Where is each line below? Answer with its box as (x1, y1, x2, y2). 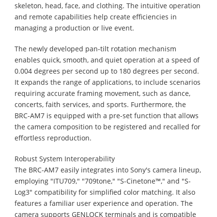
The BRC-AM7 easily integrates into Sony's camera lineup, (15, 165, 201, 174)
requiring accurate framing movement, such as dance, (15, 88, 190, 98)
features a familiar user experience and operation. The (15, 198, 193, 208)
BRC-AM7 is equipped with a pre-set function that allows (15, 110, 199, 120)
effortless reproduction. (15, 133, 92, 142)
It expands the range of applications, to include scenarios (15, 77, 201, 87)
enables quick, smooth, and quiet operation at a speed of (15, 55, 200, 64)
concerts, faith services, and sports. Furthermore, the (15, 99, 186, 109)
